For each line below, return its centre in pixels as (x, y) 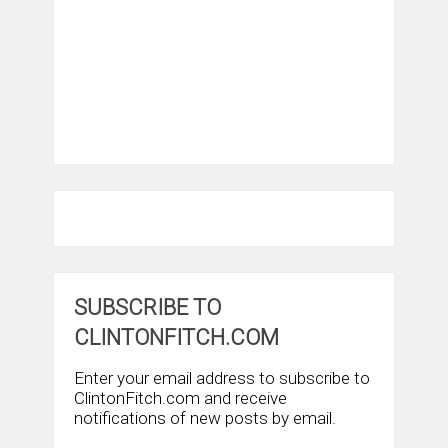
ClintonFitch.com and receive (180, 397)
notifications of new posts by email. (204, 417)
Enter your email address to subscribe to (221, 377)
